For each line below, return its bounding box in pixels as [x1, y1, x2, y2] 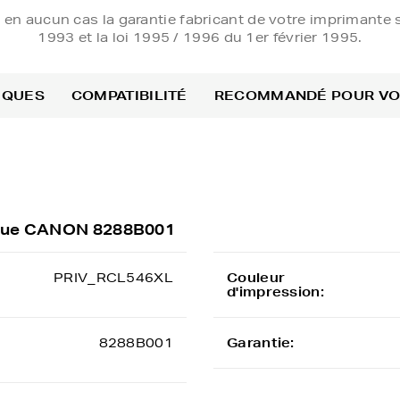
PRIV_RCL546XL [54, 270, 173, 286]
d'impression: [227, 284, 324, 300]
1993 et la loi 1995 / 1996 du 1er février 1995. [37, 29, 362, 46]
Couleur [227, 270, 286, 286]
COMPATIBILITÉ [71, 87, 187, 104]
